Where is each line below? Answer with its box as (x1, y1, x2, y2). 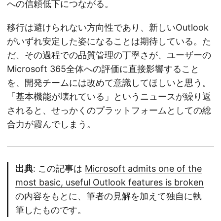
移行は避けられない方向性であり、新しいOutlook (7, 22, 209, 33)
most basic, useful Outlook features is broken (15, 177, 204, 188)
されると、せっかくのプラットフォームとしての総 (7, 105, 211, 116)
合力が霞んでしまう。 (7, 119, 96, 130)
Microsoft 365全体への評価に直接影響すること (7, 64, 199, 74)
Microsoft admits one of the (85, 163, 202, 174)
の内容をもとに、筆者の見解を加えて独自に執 (15, 191, 202, 202)
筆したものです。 (15, 205, 86, 216)
